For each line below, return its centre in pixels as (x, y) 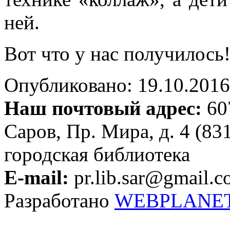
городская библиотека (97, 154)
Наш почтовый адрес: (103, 108)
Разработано (59, 200)
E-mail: (36, 177)
